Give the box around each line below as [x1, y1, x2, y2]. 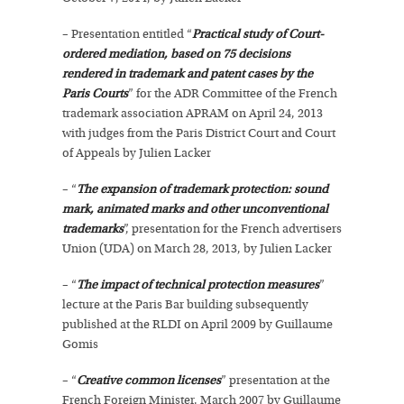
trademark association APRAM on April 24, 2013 [62, 106, 323, 121]
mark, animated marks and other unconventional [62, 202, 328, 216]
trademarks [62, 222, 124, 236]
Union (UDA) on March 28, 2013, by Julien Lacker [62, 242, 332, 256]
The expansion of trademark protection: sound [77, 182, 328, 197]
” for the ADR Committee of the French [128, 87, 337, 101]
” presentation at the [221, 373, 330, 388]
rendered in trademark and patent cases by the [62, 67, 313, 81]
